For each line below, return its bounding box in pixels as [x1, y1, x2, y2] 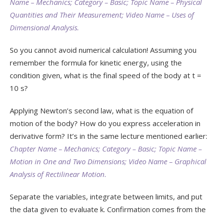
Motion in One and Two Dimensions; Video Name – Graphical [10, 156, 206, 166]
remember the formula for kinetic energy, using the [10, 58, 182, 67]
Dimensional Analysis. [10, 22, 79, 32]
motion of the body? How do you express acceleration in [10, 118, 200, 128]
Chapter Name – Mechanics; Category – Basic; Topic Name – [10, 144, 202, 153]
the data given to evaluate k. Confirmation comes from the [10, 204, 206, 214]
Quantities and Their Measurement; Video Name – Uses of [10, 10, 194, 20]
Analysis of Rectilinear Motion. [10, 169, 107, 179]
